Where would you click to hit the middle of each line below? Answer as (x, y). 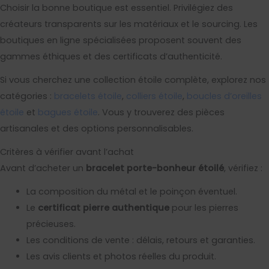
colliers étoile (154, 96)
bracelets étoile (88, 96)
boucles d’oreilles (224, 96)
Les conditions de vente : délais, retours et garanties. (141, 240)
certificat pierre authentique (103, 207)
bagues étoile (68, 113)
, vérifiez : (243, 168)
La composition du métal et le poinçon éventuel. (131, 191)
